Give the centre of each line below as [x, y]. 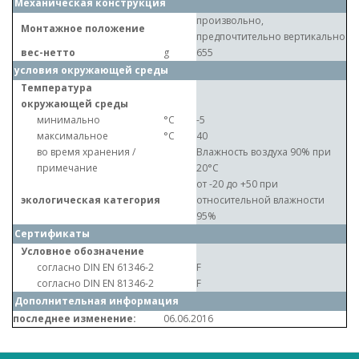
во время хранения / [86, 152]
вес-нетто [48, 52]
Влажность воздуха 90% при [264, 152]
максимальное [73, 136]
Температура [56, 88]
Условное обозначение [83, 251]
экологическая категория [91, 200]
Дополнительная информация [97, 301]
